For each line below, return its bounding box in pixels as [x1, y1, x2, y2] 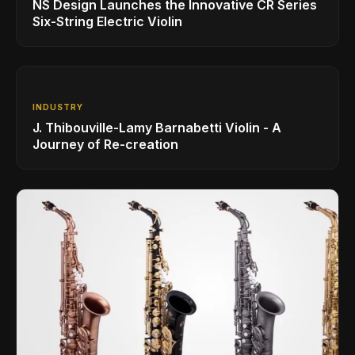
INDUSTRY [32, 102, 83, 113]
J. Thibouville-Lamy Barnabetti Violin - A [32, 120, 281, 136]
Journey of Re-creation [32, 136, 178, 153]
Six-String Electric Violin [32, 13, 182, 30]
